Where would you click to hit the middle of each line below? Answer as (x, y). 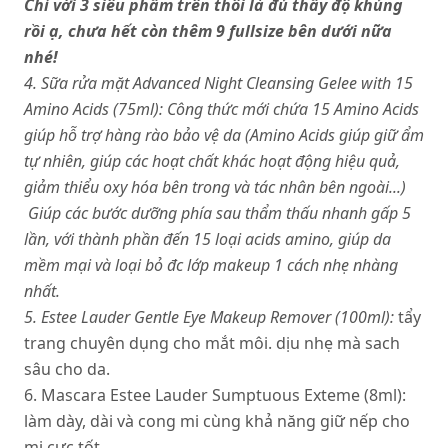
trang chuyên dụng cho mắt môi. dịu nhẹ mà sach (212, 343)
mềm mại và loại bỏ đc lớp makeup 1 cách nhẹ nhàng (211, 265)
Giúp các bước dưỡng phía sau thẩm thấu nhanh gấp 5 (217, 213)
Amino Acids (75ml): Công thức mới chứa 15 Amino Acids (221, 109)
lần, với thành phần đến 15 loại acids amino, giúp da (207, 239)
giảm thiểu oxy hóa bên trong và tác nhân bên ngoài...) (215, 187)
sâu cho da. (67, 369)
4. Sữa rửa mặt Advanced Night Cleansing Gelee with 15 (218, 83)
